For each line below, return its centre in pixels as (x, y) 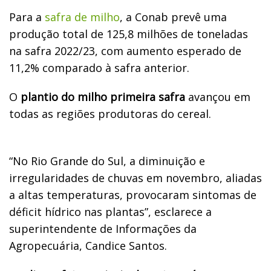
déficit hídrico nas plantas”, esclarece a (110, 211)
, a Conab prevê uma (173, 17)
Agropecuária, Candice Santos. (88, 245)
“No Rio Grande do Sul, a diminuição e (107, 161)
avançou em (218, 96)
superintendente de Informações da (103, 228)
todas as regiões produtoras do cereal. (110, 113)
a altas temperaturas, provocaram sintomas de (133, 194)
